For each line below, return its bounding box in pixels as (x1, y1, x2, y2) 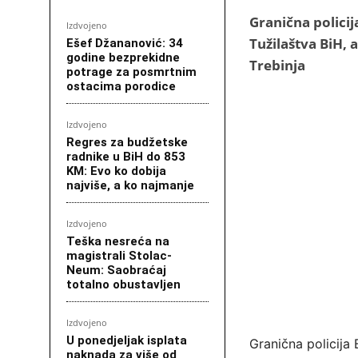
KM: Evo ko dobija (66, 164, 166, 179)
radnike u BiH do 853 (66, 149, 185, 165)
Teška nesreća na (66, 234, 169, 249)
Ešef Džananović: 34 (66, 36, 183, 51)
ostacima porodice (66, 79, 176, 94)
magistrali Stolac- (66, 249, 172, 264)
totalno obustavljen (66, 277, 181, 292)
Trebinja (249, 56, 305, 75)
